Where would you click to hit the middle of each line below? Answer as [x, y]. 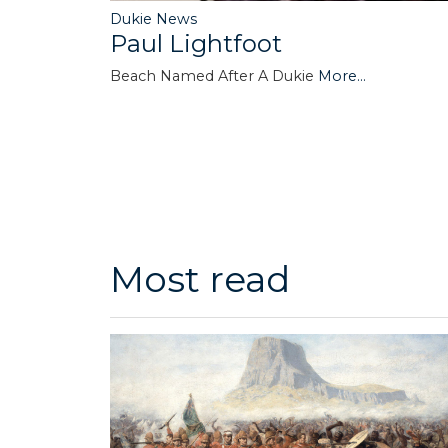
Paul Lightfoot [196, 43]
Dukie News [153, 18]
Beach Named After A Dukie [214, 75]
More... [342, 75]
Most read [200, 278]
